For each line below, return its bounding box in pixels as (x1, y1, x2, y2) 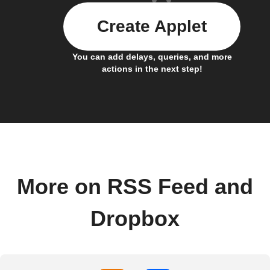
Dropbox (90, 206, 180, 231)
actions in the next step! (101, 63, 202, 74)
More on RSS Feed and (17, 174, 253, 199)
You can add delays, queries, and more (72, 51, 232, 61)
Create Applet (97, 16, 207, 36)
